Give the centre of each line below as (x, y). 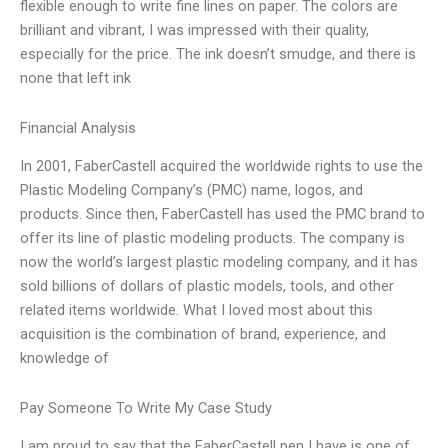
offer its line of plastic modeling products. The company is (212, 238)
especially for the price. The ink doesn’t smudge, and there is (218, 54)
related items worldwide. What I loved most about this (196, 310)
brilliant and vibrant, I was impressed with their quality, (194, 30)
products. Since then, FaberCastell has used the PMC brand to (222, 214)
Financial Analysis (78, 127)
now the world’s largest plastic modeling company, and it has (219, 262)
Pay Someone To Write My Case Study (146, 407)
